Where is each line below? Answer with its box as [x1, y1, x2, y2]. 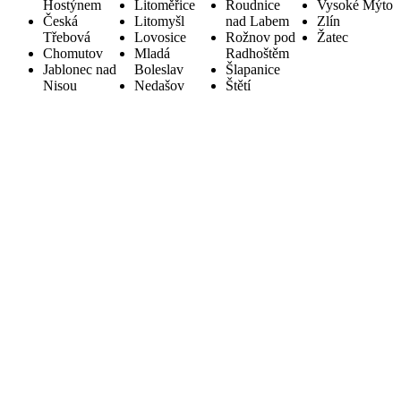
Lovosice [134, 30, 186, 46]
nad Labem [226, 13, 289, 30]
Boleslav [134, 62, 183, 78]
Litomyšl [134, 13, 184, 30]
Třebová [43, 30, 90, 46]
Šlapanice [226, 62, 280, 78]
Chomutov [43, 46, 103, 62]
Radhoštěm [226, 46, 289, 62]
